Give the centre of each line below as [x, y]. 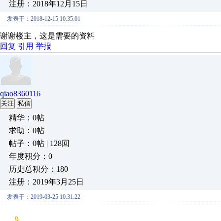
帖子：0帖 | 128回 [39, 143]
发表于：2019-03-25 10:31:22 [44, 197]
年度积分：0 [31, 156]
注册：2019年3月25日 [46, 182]
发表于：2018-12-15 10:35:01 [44, 19]
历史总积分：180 [38, 169]
